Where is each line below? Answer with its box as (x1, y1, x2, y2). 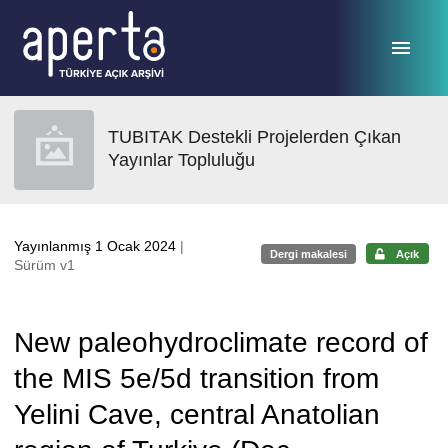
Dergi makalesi (270, 247, 348, 260)
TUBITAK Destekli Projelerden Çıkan (108, 127, 401, 147)
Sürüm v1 (14, 257, 75, 273)
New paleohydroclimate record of (14, 327, 428, 358)
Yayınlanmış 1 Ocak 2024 (14, 238, 180, 254)
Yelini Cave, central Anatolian (14, 399, 380, 430)
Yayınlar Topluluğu (108, 150, 255, 170)
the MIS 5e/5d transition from (14, 363, 379, 394)
